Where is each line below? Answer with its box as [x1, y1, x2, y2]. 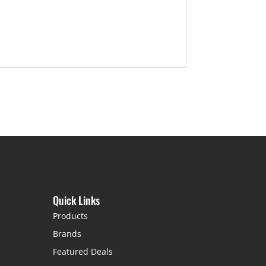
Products [53, 210, 88, 222]
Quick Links [53, 192, 100, 208]
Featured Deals [53, 246, 113, 258]
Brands [53, 228, 82, 240]
